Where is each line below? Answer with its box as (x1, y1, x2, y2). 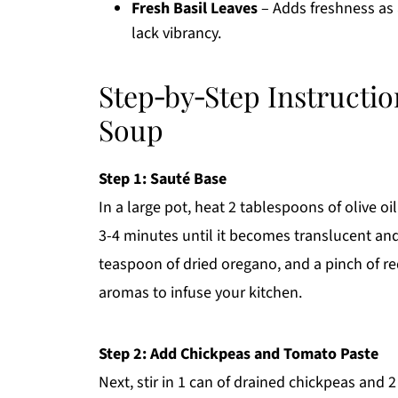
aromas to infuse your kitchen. (99, 282, 302, 304)
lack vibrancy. (131, 22, 221, 44)
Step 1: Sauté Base (99, 168, 227, 190)
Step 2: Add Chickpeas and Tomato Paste (99, 343, 378, 365)
